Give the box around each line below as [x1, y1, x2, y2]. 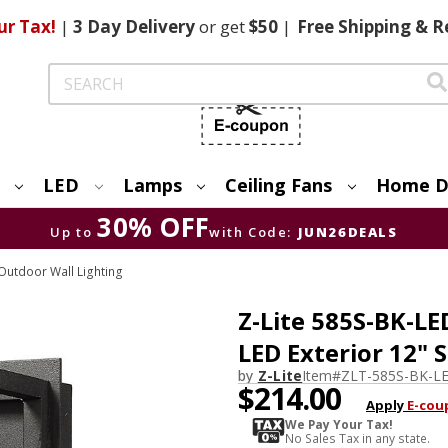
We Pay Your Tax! [284, 415, 393, 433]
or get [198, 15, 245, 38]
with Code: [209, 222, 293, 241]
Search [48, 64, 93, 83]
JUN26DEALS [297, 222, 398, 241]
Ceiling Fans [225, 172, 333, 197]
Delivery [120, 15, 199, 38]
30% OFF [97, 208, 210, 245]
